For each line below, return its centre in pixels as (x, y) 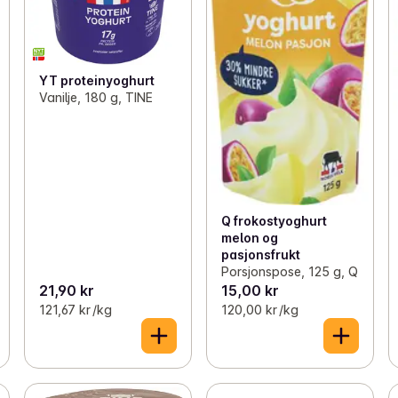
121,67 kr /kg (75, 310)
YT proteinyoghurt (96, 80)
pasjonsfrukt (260, 255)
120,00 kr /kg (259, 310)
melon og (249, 238)
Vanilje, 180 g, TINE (96, 97)
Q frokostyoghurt (274, 221)
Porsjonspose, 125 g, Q (289, 272)
